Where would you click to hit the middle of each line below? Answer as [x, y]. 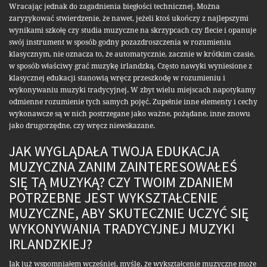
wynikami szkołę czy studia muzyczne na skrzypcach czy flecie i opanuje [133, 31]
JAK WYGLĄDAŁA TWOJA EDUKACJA [114, 151]
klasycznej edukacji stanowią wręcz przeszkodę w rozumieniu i [117, 78]
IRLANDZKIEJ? [51, 244]
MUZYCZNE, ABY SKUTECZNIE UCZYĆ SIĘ [129, 213]
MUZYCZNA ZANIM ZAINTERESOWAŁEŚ [123, 167]
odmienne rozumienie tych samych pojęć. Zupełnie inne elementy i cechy [133, 102]
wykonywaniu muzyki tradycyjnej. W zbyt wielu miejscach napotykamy [132, 90]
